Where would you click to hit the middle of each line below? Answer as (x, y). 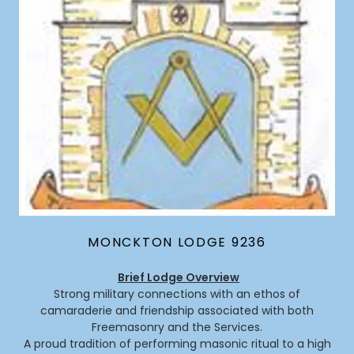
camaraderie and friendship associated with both (177, 310)
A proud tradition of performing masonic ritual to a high (177, 343)
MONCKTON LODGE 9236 (177, 242)
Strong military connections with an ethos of (177, 294)
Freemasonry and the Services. (177, 327)
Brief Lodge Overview (179, 277)
